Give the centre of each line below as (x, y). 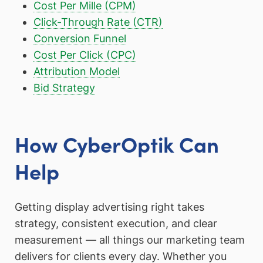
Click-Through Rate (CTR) (98, 22)
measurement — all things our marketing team (130, 240)
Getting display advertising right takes (109, 207)
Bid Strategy (64, 88)
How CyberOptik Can (117, 144)
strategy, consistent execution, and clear (116, 224)
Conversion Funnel (80, 39)
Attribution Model (76, 72)
